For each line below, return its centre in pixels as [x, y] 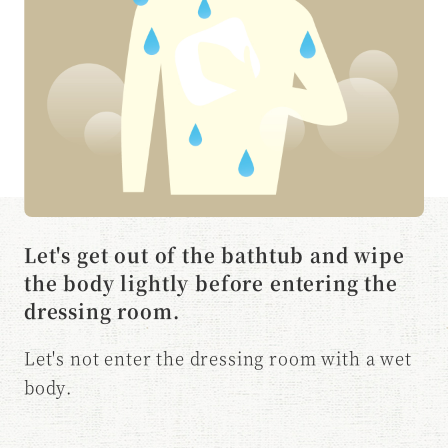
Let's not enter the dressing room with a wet [217, 358]
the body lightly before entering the [210, 283]
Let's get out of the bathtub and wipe [214, 255]
